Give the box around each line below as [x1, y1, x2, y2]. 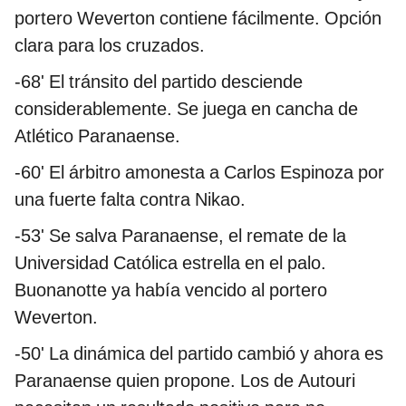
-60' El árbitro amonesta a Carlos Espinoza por [14, 161, 384, 184]
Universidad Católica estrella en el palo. [14, 252, 326, 275]
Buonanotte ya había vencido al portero [14, 279, 327, 302]
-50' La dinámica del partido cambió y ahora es [14, 343, 383, 365]
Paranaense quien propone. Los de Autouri [14, 370, 355, 392]
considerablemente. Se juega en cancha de [14, 98, 358, 121]
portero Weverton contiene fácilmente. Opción [14, 7, 382, 30]
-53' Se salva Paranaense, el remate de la [14, 225, 346, 247]
